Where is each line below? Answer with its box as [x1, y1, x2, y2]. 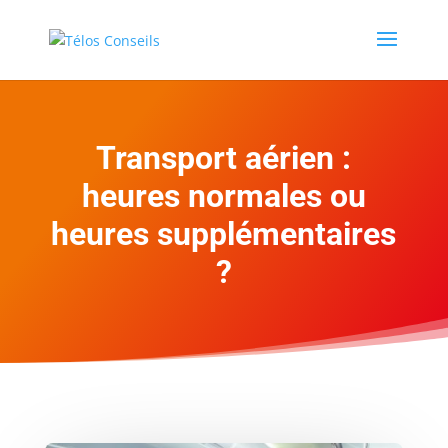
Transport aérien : [96, 139, 352, 178]
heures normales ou [81, 177, 366, 216]
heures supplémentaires [51, 215, 397, 254]
